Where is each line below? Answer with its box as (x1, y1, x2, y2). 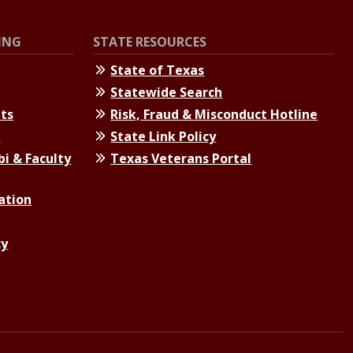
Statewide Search (110, 84, 223, 102)
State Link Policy (110, 128, 217, 146)
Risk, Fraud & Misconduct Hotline (110, 106, 318, 124)
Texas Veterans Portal (110, 150, 252, 168)
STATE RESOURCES (93, 33, 206, 51)
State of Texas (110, 61, 205, 80)
